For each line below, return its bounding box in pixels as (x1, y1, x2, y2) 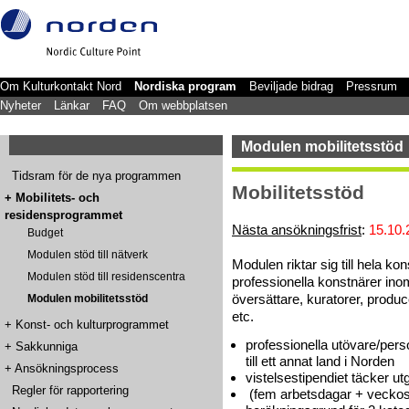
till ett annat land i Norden (246, 352, 394, 369)
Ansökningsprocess (15, 361, 119, 375)
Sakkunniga (16, 339, 78, 353)
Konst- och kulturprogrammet (16, 317, 169, 331)
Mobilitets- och (16, 190, 100, 204)
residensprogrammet (5, 207, 122, 222)
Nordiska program (134, 79, 236, 93)
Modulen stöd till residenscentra (27, 270, 185, 282)
